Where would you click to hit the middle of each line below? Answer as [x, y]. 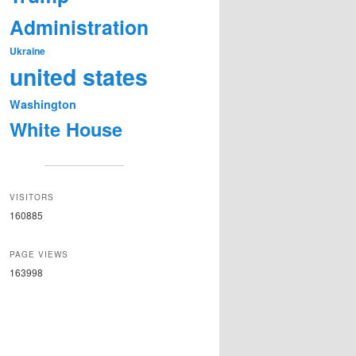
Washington [43, 104]
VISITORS [32, 197]
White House [66, 129]
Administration [79, 27]
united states [79, 77]
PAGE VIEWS [39, 254]
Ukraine [27, 51]
